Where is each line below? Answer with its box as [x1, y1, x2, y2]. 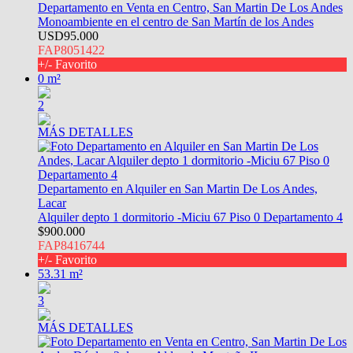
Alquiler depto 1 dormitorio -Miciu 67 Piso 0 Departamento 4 [38, 210, 343, 224]
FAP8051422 [38, 43, 105, 57]
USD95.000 [38, 28, 98, 43]
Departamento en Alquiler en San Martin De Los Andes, [38, 181, 318, 195]
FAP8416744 [38, 238, 105, 252]
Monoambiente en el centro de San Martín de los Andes [38, 14, 314, 28]
